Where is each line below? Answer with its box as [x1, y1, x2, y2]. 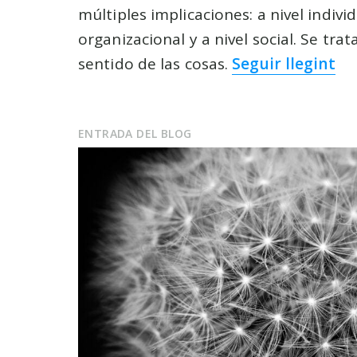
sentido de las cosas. [78, 53, 233, 74]
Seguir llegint [232, 53, 335, 74]
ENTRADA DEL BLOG [78, 125, 192, 141]
